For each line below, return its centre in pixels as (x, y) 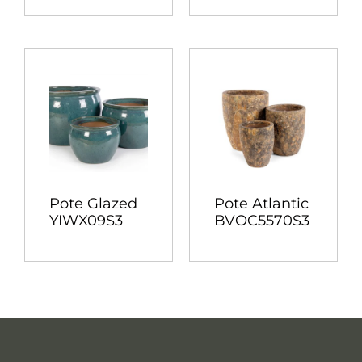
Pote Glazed (93, 204)
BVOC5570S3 (262, 221)
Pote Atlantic (261, 204)
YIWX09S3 (86, 221)
